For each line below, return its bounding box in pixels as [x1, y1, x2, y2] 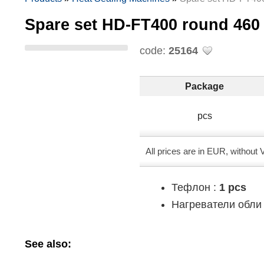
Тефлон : [171, 181, 220, 194]
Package [185, 80, 225, 91]
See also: [25, 237, 72, 250]
